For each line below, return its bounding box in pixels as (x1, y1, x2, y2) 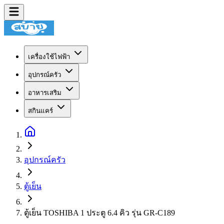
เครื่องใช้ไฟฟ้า (28, 53, 70, 60)
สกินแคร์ (28, 107, 53, 114)
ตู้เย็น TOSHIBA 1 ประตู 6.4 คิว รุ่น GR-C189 (24, 208, 175, 217)
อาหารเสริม (28, 89, 61, 96)
